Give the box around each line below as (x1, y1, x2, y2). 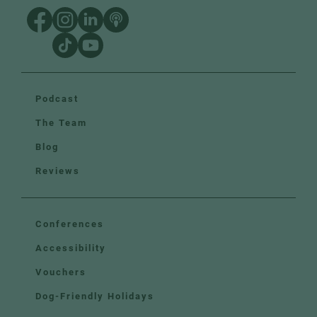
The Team (35, 117, 87, 129)
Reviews (35, 166, 80, 177)
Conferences (35, 219, 104, 230)
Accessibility (35, 243, 106, 254)
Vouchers (35, 267, 86, 278)
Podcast (35, 93, 79, 105)
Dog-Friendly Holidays (35, 291, 154, 302)
